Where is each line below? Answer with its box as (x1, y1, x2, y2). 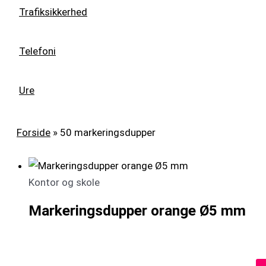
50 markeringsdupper (60, 126, 156, 139)
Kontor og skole (28, 176, 100, 189)
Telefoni (19, 45, 56, 58)
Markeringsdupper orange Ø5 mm (28, 202, 246, 220)
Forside (17, 126, 50, 139)
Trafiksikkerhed (19, 6, 87, 18)
